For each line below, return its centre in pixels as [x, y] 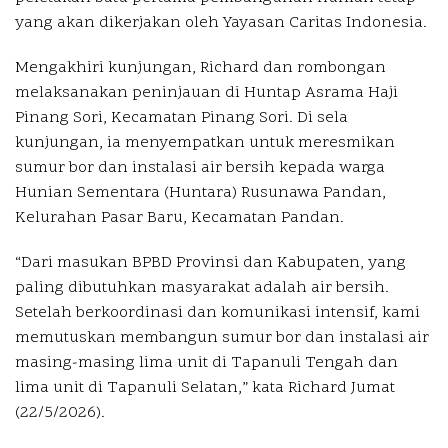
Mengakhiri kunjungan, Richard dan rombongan [200, 67]
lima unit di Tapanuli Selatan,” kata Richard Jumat [205, 387]
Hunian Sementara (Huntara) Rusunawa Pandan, [200, 192]
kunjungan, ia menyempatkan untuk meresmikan [205, 142]
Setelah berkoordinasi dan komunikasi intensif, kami [217, 312]
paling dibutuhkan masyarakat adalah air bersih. [202, 287]
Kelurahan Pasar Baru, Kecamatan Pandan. [179, 217]
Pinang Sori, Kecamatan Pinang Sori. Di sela [181, 117]
